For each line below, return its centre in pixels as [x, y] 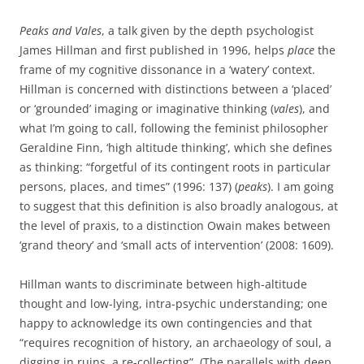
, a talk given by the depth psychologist [208, 30]
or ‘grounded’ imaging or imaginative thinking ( [147, 108]
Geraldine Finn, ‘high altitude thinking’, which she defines [176, 147]
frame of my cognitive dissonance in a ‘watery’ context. [167, 69]
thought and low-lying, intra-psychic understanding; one [173, 303]
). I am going [301, 186]
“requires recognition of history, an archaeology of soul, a [175, 342]
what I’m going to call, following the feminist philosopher [174, 128]
